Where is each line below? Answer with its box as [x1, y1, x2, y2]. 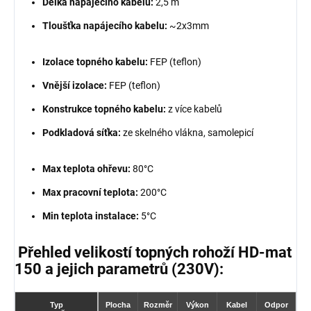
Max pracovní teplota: [42, 187, 138, 199]
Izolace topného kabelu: [42, 56, 148, 68]
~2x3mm [169, 20, 209, 32]
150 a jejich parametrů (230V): [15, 260, 224, 278]
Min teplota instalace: [42, 210, 139, 222]
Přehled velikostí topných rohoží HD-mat [15, 244, 292, 262]
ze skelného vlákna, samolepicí [123, 127, 253, 139]
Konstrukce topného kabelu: [42, 103, 166, 115]
